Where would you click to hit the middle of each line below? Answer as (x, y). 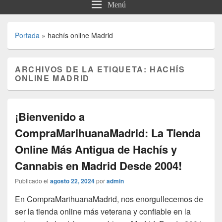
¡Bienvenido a (50, 117)
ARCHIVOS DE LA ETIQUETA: (83, 69)
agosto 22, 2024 (72, 181)
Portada (27, 35)
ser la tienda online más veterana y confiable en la (103, 212)
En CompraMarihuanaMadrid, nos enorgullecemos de (109, 199)
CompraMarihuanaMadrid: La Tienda (108, 133)
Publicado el (32, 181)
